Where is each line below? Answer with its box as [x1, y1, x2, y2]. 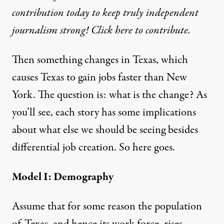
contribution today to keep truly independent [12, 4, 198, 21]
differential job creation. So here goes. [12, 139, 175, 155]
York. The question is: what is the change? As [12, 86, 207, 103]
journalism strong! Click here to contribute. [12, 22, 190, 38]
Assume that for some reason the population [12, 198, 202, 214]
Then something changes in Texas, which [12, 51, 188, 68]
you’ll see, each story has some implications [12, 104, 196, 120]
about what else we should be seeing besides [12, 121, 198, 138]
